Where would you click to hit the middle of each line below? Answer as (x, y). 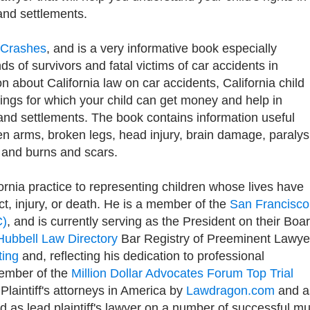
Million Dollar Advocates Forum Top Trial (182, 273)
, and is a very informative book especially (162, 48)
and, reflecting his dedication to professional (142, 256)
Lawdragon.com (230, 291)
